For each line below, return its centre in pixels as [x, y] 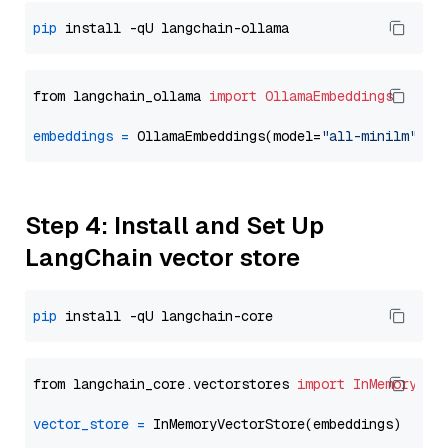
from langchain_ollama [121, 96]
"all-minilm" [369, 136]
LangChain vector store [162, 257]
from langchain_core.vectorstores [165, 384]
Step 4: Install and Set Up [174, 225]
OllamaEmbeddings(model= [225, 136]
